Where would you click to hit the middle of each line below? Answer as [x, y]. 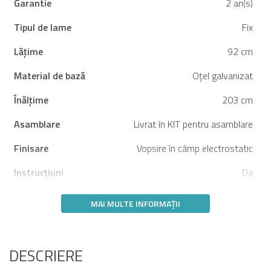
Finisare [31, 148]
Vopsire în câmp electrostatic [195, 148]
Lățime [28, 51]
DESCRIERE [46, 255]
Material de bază [50, 75]
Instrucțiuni [39, 172]
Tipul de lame [43, 27]
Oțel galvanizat [223, 75]
